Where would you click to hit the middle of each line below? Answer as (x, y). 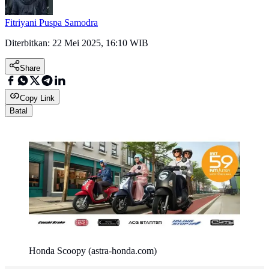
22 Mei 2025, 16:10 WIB (100, 43)
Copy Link (37, 98)
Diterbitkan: (29, 43)
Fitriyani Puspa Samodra (51, 23)
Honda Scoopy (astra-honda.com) (93, 251)
